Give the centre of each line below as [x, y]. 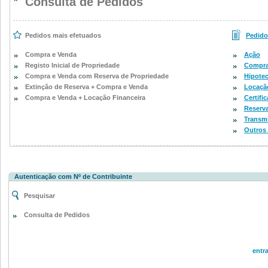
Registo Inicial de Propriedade [72, 65]
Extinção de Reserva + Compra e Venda [86, 87]
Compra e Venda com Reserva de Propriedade [97, 76]
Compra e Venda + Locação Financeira [85, 98]
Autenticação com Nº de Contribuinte [73, 176]
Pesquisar [39, 196]
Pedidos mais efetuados [63, 35]
